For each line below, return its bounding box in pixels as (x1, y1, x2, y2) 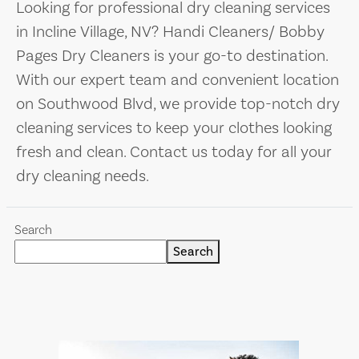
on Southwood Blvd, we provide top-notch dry (16, 94, 340, 113)
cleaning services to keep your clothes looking (16, 118, 332, 137)
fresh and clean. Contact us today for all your (16, 142, 332, 161)
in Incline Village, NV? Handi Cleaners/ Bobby (16, 22, 325, 41)
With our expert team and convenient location (16, 70, 339, 89)
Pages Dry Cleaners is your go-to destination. (16, 46, 328, 65)
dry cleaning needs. (16, 166, 149, 185)
